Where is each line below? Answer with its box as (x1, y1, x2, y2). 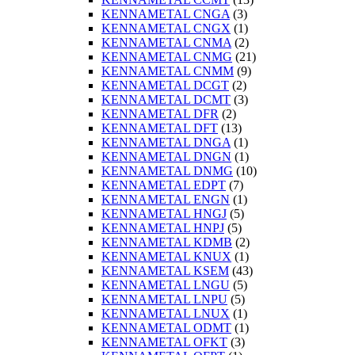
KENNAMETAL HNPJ (101, 221, 224, 235)
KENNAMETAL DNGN (101, 150, 231, 164)
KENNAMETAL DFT (101, 121, 218, 136)
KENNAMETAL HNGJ (101, 207, 227, 221)
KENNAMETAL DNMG (101, 164, 233, 178)
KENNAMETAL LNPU (101, 292, 227, 307)
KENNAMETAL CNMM (101, 64, 234, 78)
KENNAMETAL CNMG (101, 50, 232, 64)
